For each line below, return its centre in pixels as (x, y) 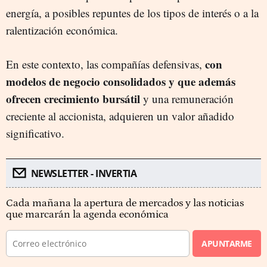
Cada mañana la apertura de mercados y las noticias (125, 203)
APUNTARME (227, 243)
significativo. (35, 133)
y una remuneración (188, 98)
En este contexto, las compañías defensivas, (105, 64)
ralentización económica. (62, 30)
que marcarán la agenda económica (87, 214)
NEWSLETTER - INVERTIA (83, 173)
